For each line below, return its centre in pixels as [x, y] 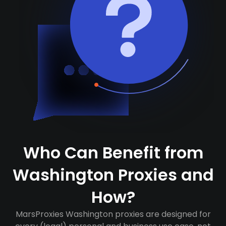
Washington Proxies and [113, 175]
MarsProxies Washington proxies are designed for [113, 214]
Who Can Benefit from [113, 153]
